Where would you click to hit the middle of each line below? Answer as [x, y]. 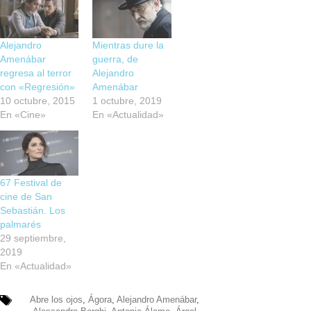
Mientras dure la [128, 45]
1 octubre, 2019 [127, 100]
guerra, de [116, 59]
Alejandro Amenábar [156, 299]
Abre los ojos [56, 299]
